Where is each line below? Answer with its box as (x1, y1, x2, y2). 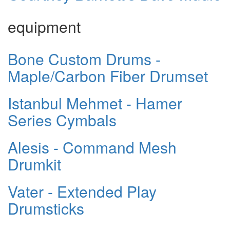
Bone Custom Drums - (8, 47, 161, 70)
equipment (8, 15, 81, 37)
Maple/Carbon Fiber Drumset (8, 64, 208, 87)
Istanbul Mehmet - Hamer (8, 91, 182, 114)
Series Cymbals (8, 108, 117, 131)
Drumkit (8, 152, 61, 175)
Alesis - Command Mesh (8, 136, 177, 158)
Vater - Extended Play (8, 180, 157, 202)
